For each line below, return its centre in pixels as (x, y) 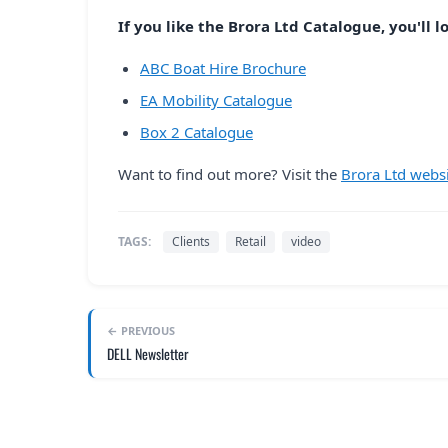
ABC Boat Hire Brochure (223, 67)
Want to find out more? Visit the (229, 173)
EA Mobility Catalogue (216, 99)
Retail (250, 241)
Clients (191, 241)
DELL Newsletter (148, 353)
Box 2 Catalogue (196, 131)
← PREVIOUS (141, 330)
